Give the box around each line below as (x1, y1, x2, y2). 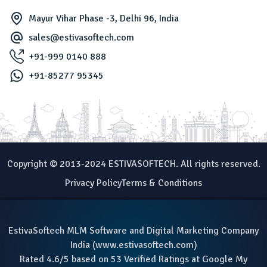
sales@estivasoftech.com (29, 31, 134, 44)
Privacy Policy (65, 176, 122, 189)
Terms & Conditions (122, 176, 202, 189)
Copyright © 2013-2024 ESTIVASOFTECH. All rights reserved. (7, 157, 260, 170)
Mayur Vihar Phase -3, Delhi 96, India (29, 12, 179, 24)
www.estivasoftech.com (95, 238, 194, 251)
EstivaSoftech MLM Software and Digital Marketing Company (8, 224, 259, 237)
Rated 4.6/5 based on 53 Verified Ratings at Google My (20, 253, 247, 265)
